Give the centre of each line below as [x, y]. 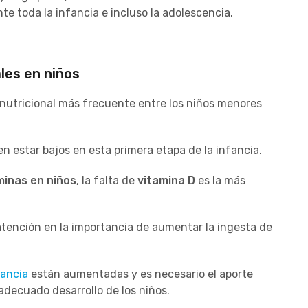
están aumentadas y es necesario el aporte [141, 274]
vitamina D [166, 180]
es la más [220, 180]
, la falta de [107, 180]
